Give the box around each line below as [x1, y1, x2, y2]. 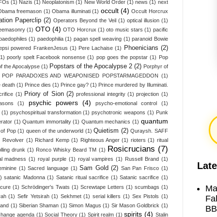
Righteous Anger [80, 137, 120, 143]
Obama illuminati [52, 8, 91, 15]
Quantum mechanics [81, 119, 131, 125]
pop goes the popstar [96, 54, 148, 61]
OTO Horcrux [63, 27, 96, 33]
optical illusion [126, 17, 159, 24]
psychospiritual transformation [10, 109, 81, 116]
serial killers [92, 193, 121, 200]
